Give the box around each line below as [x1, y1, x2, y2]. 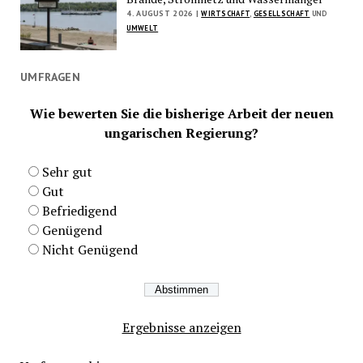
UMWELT [126, 23, 159, 33]
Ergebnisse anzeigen [122, 318, 241, 336]
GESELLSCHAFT [253, 9, 310, 19]
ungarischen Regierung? [105, 123, 258, 142]
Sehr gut [41, 162, 92, 181]
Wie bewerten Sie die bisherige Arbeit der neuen [29, 104, 334, 122]
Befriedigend [41, 201, 117, 220]
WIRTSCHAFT [201, 9, 250, 19]
